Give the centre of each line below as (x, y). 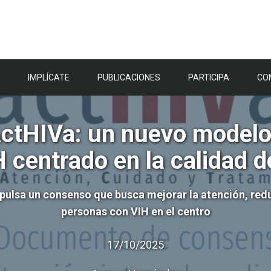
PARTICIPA (209, 77)
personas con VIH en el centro (135, 211)
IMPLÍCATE (49, 77)
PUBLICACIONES (129, 77)
